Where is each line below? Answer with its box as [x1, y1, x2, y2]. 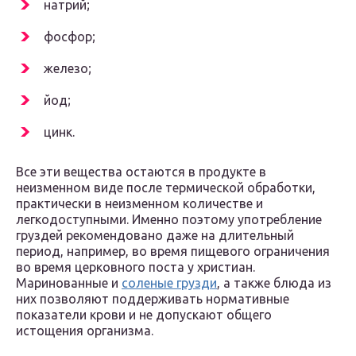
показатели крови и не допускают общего [16, 308, 272, 323]
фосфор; [44, 29, 95, 44]
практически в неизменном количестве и [16, 196, 263, 211]
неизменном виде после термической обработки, [16, 180, 315, 195]
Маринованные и [16, 276, 122, 291]
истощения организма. [16, 323, 153, 339]
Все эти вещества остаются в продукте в [16, 164, 266, 180]
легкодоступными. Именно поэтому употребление [16, 212, 322, 227]
